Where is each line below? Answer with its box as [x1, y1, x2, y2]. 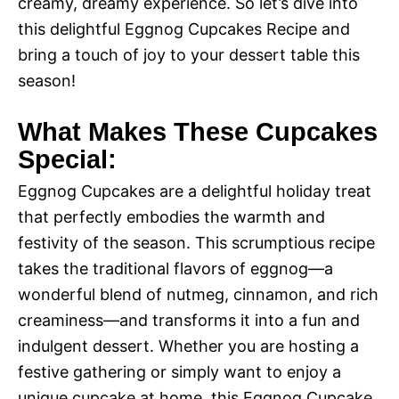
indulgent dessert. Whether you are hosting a [18, 337, 359, 355]
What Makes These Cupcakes [18, 118, 378, 146]
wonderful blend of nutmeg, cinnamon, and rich [18, 285, 379, 304]
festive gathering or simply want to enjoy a [18, 362, 341, 381]
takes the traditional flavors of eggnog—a [18, 259, 333, 278]
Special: [18, 145, 117, 174]
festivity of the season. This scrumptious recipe [18, 233, 375, 252]
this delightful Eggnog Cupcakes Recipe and [18, 20, 350, 38]
